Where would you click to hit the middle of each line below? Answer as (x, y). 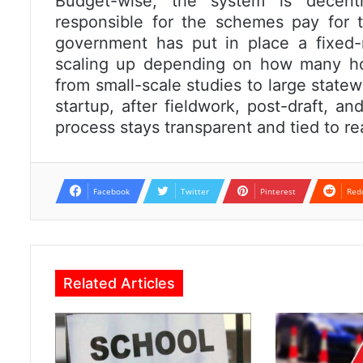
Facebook (111, 192)
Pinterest (278, 192)
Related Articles (119, 284)
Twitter (195, 192)
